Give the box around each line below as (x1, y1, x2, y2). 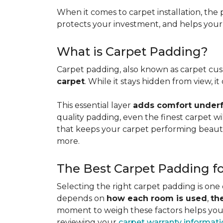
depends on (57, 194, 107, 203)
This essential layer (57, 101, 133, 110)
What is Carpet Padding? (57, 44, 208, 59)
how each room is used (107, 194, 207, 203)
